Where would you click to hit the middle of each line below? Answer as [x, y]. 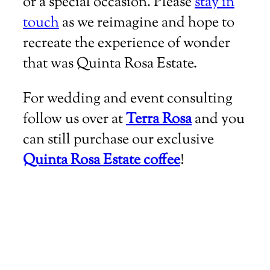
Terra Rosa [159, 120]
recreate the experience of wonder [127, 44]
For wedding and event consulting [128, 99]
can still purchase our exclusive [118, 140]
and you [218, 120]
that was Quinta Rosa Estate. [110, 64]
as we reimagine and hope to [147, 23]
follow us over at [74, 120]
